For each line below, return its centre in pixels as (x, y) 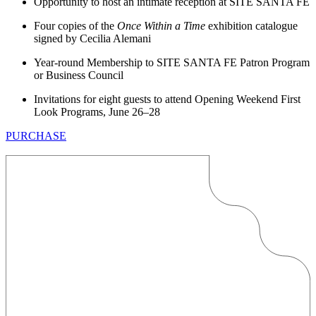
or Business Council (79, 75)
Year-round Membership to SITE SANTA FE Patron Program (172, 62)
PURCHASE (36, 135)
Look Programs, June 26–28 (97, 111)
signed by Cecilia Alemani (92, 38)
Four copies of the (75, 25)
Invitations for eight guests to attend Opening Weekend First (167, 99)
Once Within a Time (161, 25)
